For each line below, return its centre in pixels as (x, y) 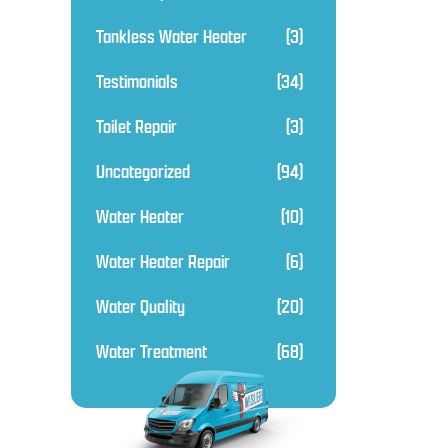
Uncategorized (143, 171)
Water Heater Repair (163, 261)
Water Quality (140, 306)
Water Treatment (151, 351)
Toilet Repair (136, 126)
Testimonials (137, 81)
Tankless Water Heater (171, 36)
